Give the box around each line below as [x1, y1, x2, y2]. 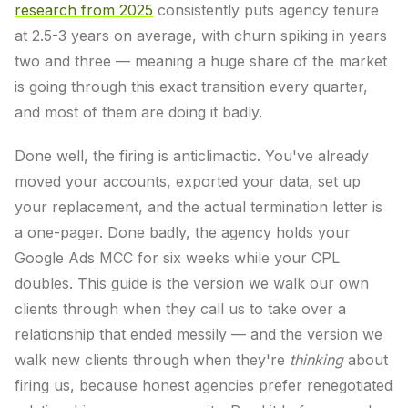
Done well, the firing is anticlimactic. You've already [15, 147, 369, 165]
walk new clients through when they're [15, 351, 290, 369]
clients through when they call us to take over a [15, 300, 346, 318]
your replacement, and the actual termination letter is [15, 198, 382, 216]
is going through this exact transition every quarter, [15, 77, 368, 96]
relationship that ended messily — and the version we [15, 325, 382, 343]
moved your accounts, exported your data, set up [15, 172, 361, 190]
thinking [290, 351, 343, 369]
